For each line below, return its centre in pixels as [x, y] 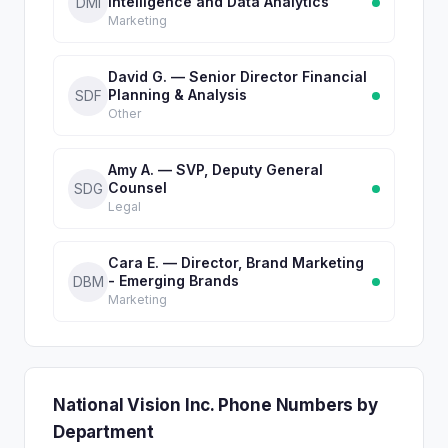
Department [104, 432]
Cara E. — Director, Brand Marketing [236, 262]
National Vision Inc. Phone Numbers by [215, 405]
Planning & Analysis [177, 94]
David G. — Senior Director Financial [237, 76]
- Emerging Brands [173, 280]
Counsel [137, 187]
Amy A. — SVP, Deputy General [215, 169]
